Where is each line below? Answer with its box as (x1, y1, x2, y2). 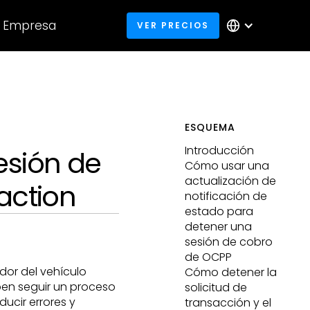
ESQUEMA (185, 120, 236, 134)
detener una (185, 219, 253, 235)
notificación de (185, 188, 268, 204)
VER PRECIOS (136, 19, 209, 31)
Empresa (3, 17, 57, 34)
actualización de (185, 173, 277, 189)
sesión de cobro (185, 234, 273, 250)
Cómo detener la (185, 264, 277, 280)
